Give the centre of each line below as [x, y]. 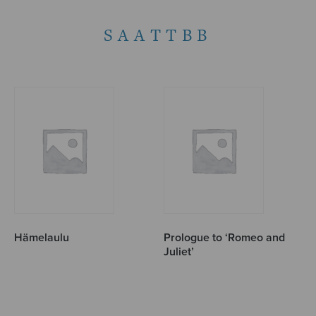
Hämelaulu [42, 238]
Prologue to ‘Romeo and [225, 238]
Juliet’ [179, 252]
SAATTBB [158, 35]
